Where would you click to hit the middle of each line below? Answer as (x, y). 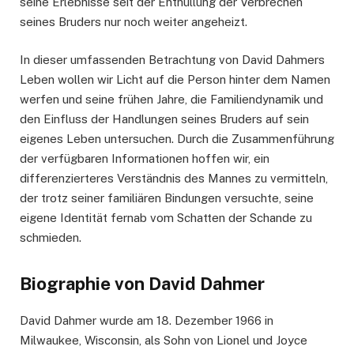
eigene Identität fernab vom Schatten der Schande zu (166, 217)
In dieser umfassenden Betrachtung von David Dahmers (172, 59)
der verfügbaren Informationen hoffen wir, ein (145, 158)
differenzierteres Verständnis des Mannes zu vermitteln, (174, 178)
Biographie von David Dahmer (142, 284)
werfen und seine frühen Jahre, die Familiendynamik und (171, 99)
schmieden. (51, 237)
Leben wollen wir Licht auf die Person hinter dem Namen (175, 79)
